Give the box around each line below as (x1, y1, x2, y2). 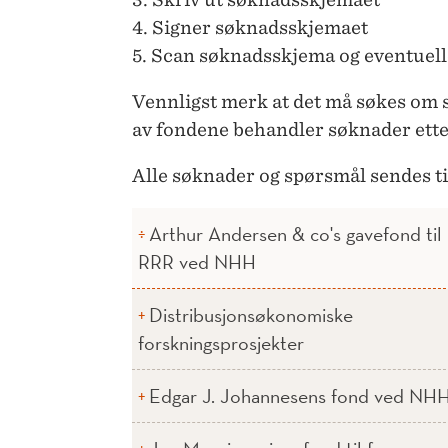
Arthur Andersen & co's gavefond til (149, 221, 442, 246)
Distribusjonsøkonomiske (149, 302, 353, 327)
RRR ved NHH (138, 249, 256, 274)
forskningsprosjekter (138, 330, 304, 355)
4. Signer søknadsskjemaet (132, 17, 368, 39)
